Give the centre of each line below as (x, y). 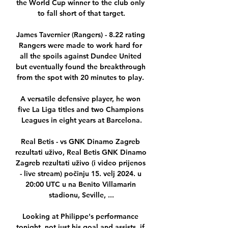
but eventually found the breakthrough (80, 67)
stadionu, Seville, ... (81, 195)
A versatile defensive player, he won (80, 99)
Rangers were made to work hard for (80, 46)
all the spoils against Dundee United (80, 56)
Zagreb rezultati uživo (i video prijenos (80, 163)
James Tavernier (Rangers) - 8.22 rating (80, 35)
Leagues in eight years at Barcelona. (81, 120)
